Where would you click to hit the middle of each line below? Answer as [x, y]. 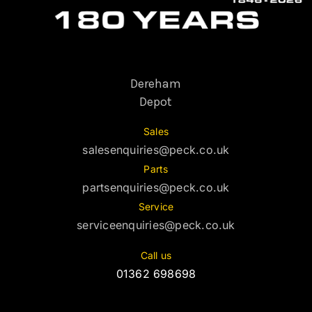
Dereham [156, 83]
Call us [156, 255]
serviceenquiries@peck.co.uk [156, 225]
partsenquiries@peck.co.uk [156, 187]
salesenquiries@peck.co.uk [156, 149]
